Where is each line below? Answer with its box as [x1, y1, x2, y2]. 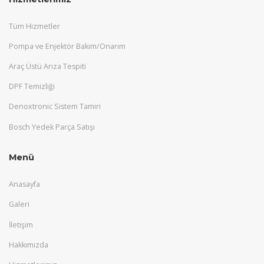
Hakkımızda [9, 239, 48, 250]
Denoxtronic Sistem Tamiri [9, 101, 101, 112]
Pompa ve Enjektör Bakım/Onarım [9, 41, 126, 51]
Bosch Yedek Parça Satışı [9, 121, 95, 132]
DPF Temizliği [9, 81, 55, 92]
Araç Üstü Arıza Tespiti [9, 61, 86, 72]
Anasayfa [9, 179, 40, 190]
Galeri [9, 199, 29, 210]
